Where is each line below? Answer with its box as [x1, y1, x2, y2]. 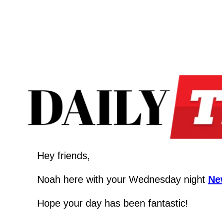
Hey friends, [37, 150, 90, 161]
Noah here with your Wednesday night [37, 173, 208, 185]
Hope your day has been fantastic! [37, 197, 188, 209]
